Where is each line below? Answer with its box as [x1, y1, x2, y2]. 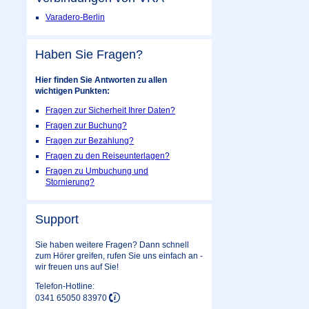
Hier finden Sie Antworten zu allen [35, 75, 167, 86]
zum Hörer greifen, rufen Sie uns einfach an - [35, 251, 203, 261]
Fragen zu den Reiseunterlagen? [46, 151, 170, 161]
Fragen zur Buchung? [46, 121, 127, 131]
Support [35, 212, 79, 227]
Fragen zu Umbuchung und [46, 166, 148, 177]
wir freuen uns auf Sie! [35, 262, 119, 272]
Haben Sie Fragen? [35, 48, 143, 62]
